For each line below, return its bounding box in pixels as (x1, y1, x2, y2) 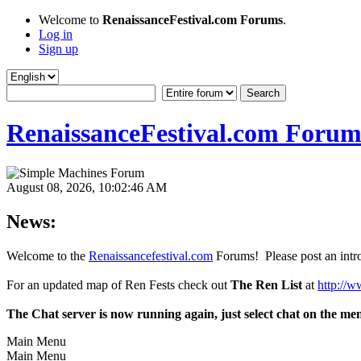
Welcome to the (6, 248, 89, 263)
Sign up (39, 42, 78, 56)
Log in (39, 27, 73, 41)
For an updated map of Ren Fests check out (6, 277, 230, 292)
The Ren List (230, 277, 302, 292)
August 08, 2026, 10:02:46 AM (6, 180, 167, 194)
